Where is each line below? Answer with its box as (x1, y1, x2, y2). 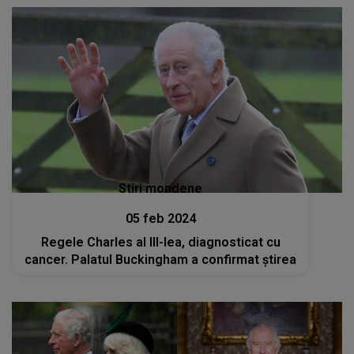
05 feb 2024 (125, 211, 196, 226)
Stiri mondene (119, 181, 203, 196)
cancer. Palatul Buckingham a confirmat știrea (24, 252, 297, 267)
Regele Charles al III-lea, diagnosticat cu (40, 235, 281, 250)
